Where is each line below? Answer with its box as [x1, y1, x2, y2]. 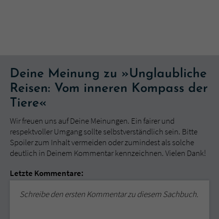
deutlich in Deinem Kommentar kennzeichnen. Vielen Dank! [10, 147, 206, 158]
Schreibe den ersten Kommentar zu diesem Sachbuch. [20, 188, 198, 199]
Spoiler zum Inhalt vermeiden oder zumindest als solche [10, 136, 194, 148]
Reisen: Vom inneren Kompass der [10, 82, 208, 95]
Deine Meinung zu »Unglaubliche [10, 67, 207, 81]
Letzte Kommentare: [10, 167, 84, 178]
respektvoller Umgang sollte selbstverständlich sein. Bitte [10, 126, 197, 137]
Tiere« [10, 96, 47, 110]
